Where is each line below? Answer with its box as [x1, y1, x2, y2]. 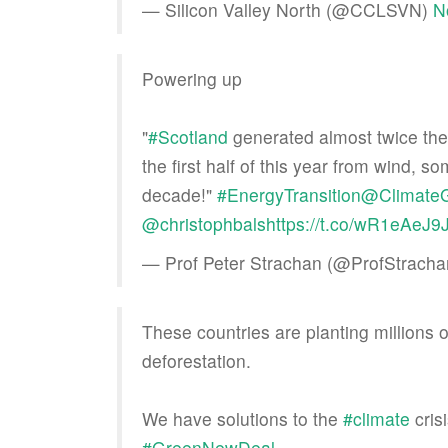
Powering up [142, 66, 242, 91]
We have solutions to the [142, 406, 343, 431]
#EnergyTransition [217, 182, 361, 207]
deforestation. [142, 348, 251, 373]
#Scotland [148, 124, 228, 149]
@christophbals [142, 211, 266, 236]
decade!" [142, 182, 217, 207]
